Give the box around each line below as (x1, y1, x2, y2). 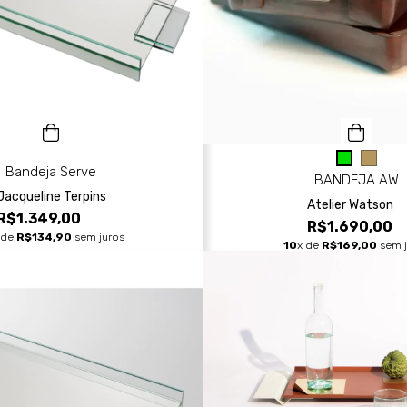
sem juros (71, 231, 124, 244)
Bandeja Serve (5, 163, 96, 180)
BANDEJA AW (313, 172, 399, 189)
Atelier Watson (306, 197, 393, 213)
